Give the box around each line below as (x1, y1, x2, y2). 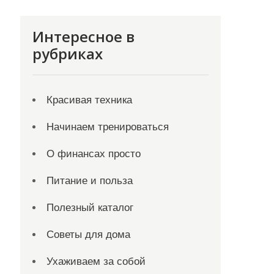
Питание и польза (46, 175, 133, 187)
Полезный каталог (46, 202, 134, 213)
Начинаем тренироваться (46, 121, 169, 133)
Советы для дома (46, 229, 131, 240)
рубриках (32, 43, 103, 64)
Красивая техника (46, 94, 133, 106)
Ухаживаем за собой (46, 256, 146, 267)
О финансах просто (46, 148, 141, 160)
